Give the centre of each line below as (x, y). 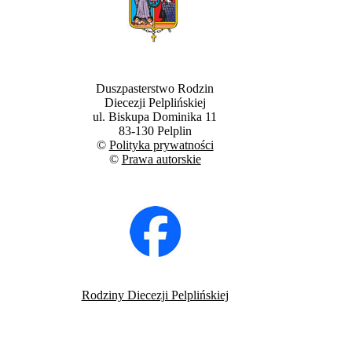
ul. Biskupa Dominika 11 (155, 117)
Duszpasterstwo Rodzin (155, 89)
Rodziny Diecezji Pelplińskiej (155, 295)
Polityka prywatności (161, 145)
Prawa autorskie (161, 159)
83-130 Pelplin (155, 131)
